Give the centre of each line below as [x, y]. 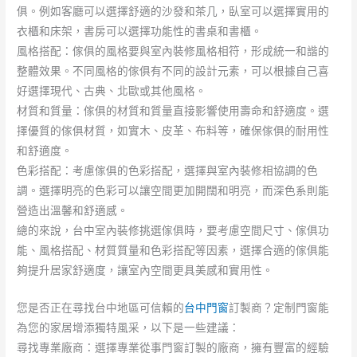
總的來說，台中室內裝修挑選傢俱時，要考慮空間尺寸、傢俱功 [173, 230]
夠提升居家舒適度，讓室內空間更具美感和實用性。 [145, 270]
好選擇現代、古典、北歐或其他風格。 [112, 90]
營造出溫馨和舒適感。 [73, 210]
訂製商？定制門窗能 [279, 307]
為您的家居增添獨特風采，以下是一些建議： [129, 327]
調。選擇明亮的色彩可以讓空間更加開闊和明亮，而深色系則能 [173, 190]
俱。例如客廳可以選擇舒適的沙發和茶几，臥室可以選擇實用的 [173, 11]
